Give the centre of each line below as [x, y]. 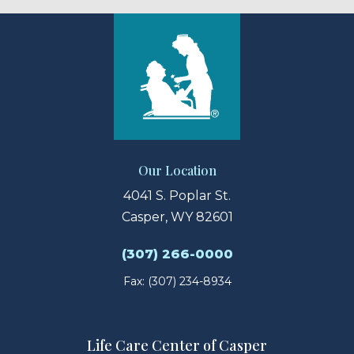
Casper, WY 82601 [177, 217]
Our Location [177, 170]
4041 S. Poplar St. [177, 195]
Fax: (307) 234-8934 [177, 281]
